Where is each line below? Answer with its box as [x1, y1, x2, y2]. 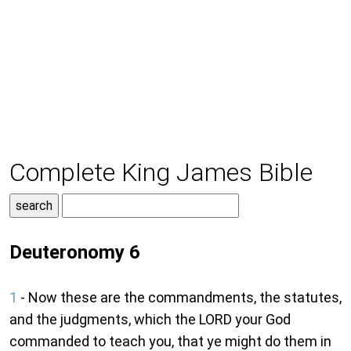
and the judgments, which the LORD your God [9, 311, 291, 328]
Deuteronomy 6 [9, 241, 140, 264]
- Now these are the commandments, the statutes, [17, 289, 342, 306]
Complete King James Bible [9, 157, 313, 188]
